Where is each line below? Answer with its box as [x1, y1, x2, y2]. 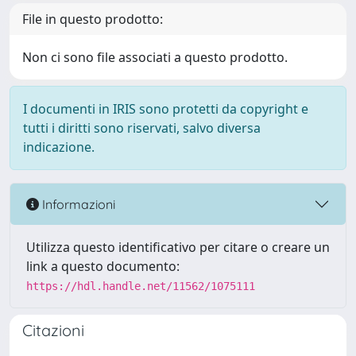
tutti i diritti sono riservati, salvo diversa [23, 119, 261, 137]
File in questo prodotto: [22, 10, 163, 28]
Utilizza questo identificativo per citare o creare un [26, 238, 330, 256]
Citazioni [22, 320, 84, 340]
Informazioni [39, 195, 115, 212]
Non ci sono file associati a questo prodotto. [22, 48, 288, 66]
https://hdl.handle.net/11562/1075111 [26, 280, 255, 292]
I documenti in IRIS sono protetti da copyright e [23, 100, 308, 118]
